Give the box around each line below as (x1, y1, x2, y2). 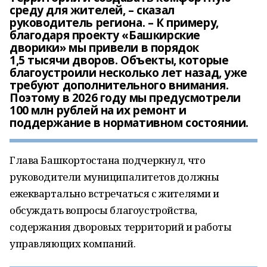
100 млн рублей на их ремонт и (10, 103, 187, 118)
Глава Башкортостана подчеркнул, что (10, 153, 206, 167)
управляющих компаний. (10, 237, 136, 250)
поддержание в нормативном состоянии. (10, 115, 249, 131)
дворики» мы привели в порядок (10, 40, 199, 55)
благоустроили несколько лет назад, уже (10, 65, 248, 80)
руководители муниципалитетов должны (10, 170, 219, 184)
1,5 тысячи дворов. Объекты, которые (10, 52, 229, 68)
